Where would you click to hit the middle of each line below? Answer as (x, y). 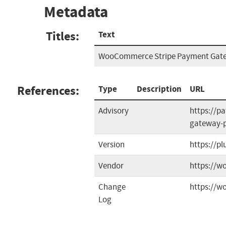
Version (111, 144)
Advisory (114, 110)
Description (159, 89)
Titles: (63, 36)
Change (112, 187)
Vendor (111, 165)
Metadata (76, 12)
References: (48, 91)
